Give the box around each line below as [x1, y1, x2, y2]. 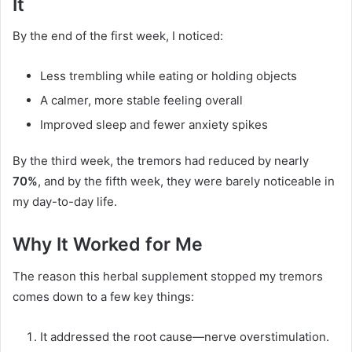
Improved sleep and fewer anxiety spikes [40, 117, 268, 133]
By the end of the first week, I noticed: [13, 28, 223, 44]
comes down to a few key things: [13, 288, 194, 304]
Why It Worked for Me [13, 233, 203, 256]
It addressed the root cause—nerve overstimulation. [40, 328, 329, 344]
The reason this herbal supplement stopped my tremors [13, 268, 323, 284]
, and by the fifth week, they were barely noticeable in [38, 174, 335, 189]
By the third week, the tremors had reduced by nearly [13, 153, 309, 169]
